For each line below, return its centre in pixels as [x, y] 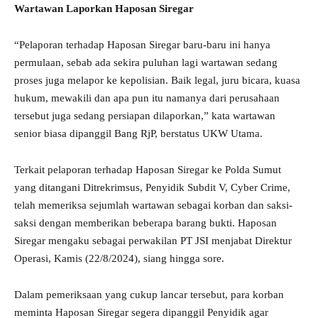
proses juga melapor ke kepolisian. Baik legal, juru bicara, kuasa [157, 81]
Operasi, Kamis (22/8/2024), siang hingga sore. [119, 259]
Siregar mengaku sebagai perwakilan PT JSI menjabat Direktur [153, 241]
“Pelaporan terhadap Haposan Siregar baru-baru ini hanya [142, 45]
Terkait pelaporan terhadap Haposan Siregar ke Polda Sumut [148, 170]
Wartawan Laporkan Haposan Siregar [104, 9]
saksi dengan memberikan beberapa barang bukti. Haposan [146, 223]
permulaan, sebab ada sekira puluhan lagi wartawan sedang [146, 63]
